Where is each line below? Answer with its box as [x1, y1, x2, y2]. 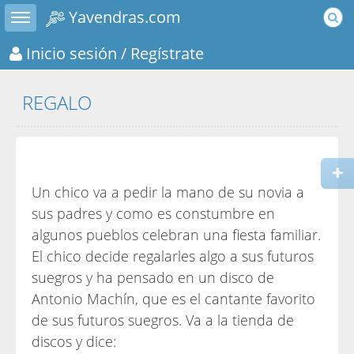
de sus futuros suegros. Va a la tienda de [32, 311, 294, 330]
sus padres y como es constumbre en [32, 204, 275, 223]
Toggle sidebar [20, 4, 55, 18]
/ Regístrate [117, 41, 204, 64]
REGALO [22, 89, 92, 115]
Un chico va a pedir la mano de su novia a [32, 183, 304, 201]
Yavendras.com [65, 6, 181, 28]
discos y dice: [32, 332, 116, 351]
